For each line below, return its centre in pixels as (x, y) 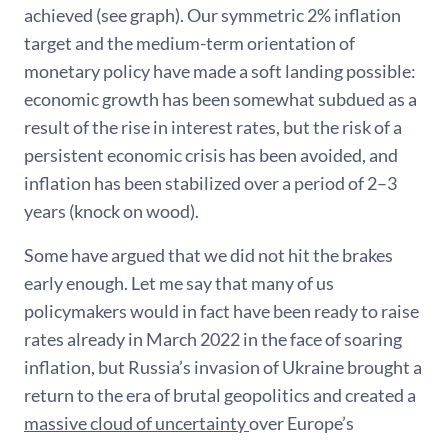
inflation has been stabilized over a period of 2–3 (210, 182)
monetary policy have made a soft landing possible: (220, 70)
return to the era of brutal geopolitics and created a (220, 394)
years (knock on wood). (111, 210)
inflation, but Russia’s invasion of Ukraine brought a (223, 366)
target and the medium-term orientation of (189, 42)
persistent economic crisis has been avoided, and (211, 154)
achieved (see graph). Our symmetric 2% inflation (212, 14)
